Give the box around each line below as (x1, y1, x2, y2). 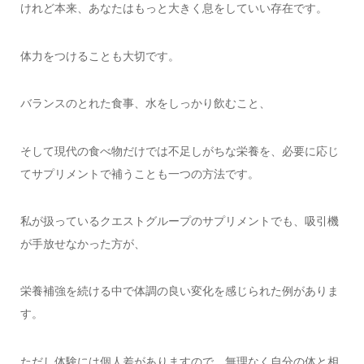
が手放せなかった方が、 (19, 237, 145, 251)
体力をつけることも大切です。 (19, 49, 180, 63)
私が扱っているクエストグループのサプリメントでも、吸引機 (19, 214, 339, 228)
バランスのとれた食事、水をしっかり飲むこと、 (19, 97, 271, 110)
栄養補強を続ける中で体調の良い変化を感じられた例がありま (19, 284, 339, 298)
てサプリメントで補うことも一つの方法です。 (19, 167, 259, 180)
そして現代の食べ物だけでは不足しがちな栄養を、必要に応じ (19, 144, 339, 158)
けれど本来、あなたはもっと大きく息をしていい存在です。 (19, 2, 327, 15)
